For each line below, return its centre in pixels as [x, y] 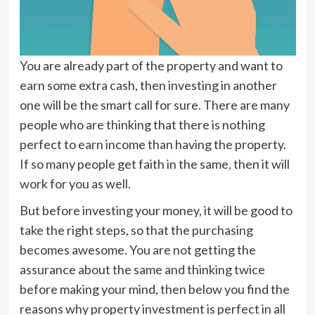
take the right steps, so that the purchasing [136, 230]
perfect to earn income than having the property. [153, 144]
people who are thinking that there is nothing [142, 124]
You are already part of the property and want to [151, 65]
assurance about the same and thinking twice [142, 269]
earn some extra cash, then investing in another [148, 85]
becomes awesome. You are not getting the [137, 250]
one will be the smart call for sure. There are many [154, 105]
